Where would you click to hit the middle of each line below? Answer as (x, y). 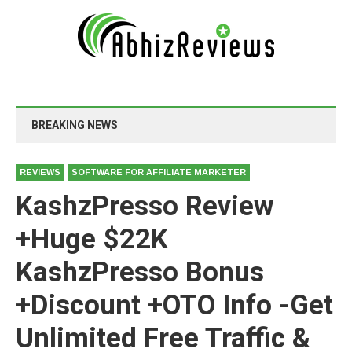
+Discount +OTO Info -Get (174, 305)
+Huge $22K (92, 239)
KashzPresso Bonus (140, 272)
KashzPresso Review (145, 206)
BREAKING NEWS (75, 125)
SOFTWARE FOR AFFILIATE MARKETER (159, 172)
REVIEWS (40, 172)
